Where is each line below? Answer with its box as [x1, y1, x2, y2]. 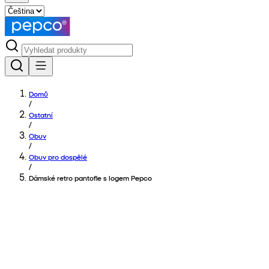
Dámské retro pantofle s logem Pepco [29, 173, 152, 183]
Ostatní [29, 110, 53, 119]
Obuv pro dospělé [29, 152, 87, 162]
